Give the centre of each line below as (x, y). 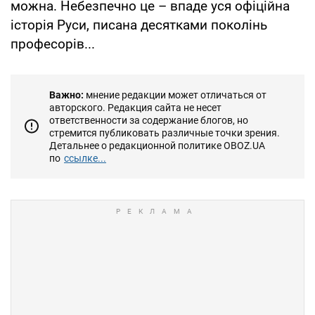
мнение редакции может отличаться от (175, 95)
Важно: (66, 95)
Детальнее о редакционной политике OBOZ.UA (157, 145)
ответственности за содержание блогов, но (149, 120)
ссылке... (85, 158)
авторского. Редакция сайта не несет (135, 107)
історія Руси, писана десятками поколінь (139, 25)
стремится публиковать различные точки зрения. (165, 133)
